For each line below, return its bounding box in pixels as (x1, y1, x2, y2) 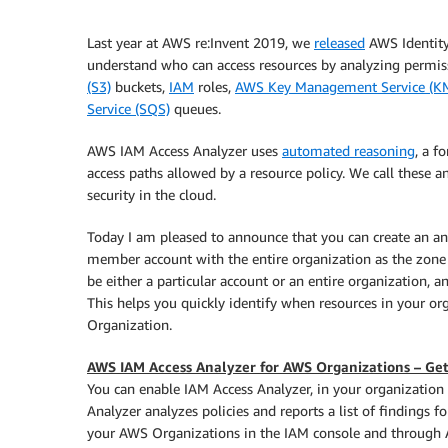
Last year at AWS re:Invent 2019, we (87, 34, 314, 51)
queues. (170, 100, 221, 117)
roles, (194, 78, 235, 95)
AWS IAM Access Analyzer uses (87, 142, 282, 159)
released (314, 34, 365, 51)
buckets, (111, 78, 169, 95)
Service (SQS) (87, 100, 170, 117)
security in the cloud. (87, 186, 216, 203)
